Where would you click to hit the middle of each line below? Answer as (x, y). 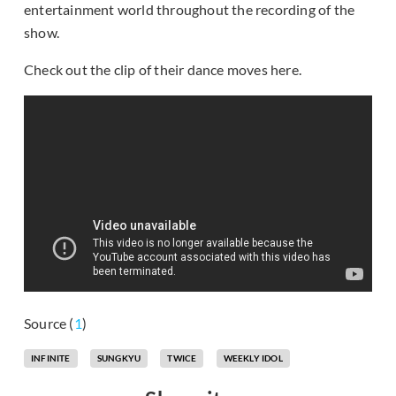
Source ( (49, 324)
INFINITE (51, 358)
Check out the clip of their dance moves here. (163, 70)
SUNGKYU (119, 358)
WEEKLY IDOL (253, 358)
